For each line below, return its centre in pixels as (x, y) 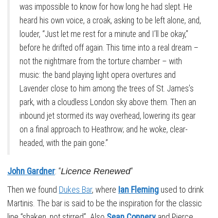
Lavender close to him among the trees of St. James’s (107, 89)
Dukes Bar (75, 190)
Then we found (33, 190)
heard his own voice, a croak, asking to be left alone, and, (110, 21)
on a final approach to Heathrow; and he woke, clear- (104, 130)
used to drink (181, 190)
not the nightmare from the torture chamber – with (101, 62)
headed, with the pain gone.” (64, 143)
